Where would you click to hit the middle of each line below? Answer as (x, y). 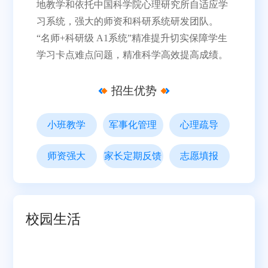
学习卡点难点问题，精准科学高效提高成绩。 (132, 55)
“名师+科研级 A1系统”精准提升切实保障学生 (132, 38)
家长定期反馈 (133, 156)
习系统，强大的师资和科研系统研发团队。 (127, 21)
